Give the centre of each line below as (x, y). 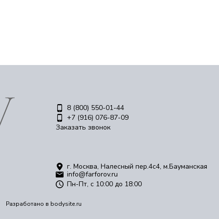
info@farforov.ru (92, 174)
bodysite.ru (66, 204)
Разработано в (28, 204)
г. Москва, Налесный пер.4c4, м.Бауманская (137, 166)
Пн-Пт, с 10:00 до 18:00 (104, 184)
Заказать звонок (83, 127)
